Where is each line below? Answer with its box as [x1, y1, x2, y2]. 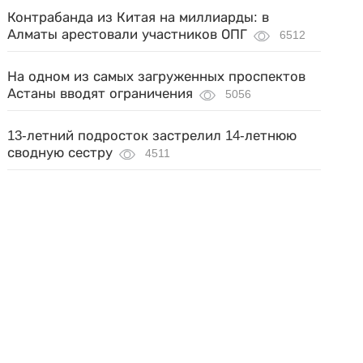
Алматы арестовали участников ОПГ [7, 27, 248, 42]
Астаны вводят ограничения [7, 86, 194, 101]
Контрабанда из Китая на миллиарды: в [7, 10, 270, 25]
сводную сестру [7, 145, 113, 160]
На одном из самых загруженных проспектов [7, 69, 306, 84]
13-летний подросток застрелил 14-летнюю [7, 128, 297, 143]
